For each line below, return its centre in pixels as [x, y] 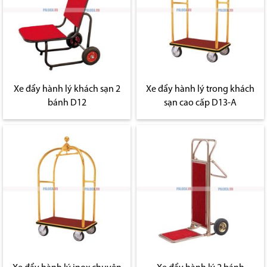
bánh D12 [67, 103]
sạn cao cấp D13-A [200, 103]
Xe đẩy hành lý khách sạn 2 [67, 90]
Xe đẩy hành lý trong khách [200, 90]
